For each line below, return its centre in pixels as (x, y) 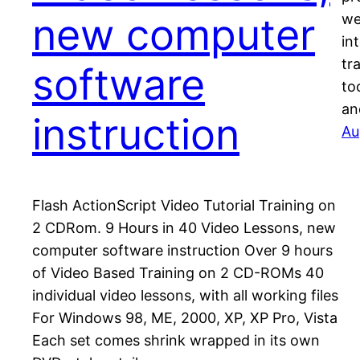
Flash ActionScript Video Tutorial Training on (184, 206)
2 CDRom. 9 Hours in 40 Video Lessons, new (184, 228)
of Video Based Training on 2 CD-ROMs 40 (178, 273)
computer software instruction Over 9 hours (182, 251)
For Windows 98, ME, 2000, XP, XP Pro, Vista (185, 318)
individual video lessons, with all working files (185, 296)
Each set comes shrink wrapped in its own (176, 341)
